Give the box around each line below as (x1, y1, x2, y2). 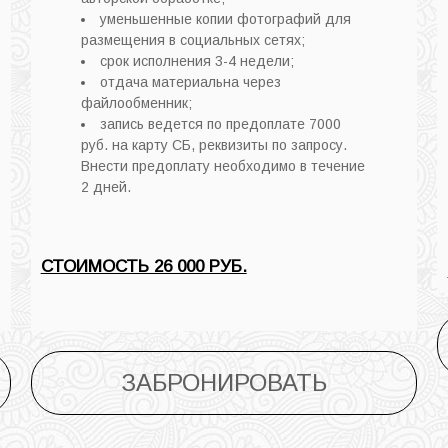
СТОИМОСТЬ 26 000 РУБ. (40, 256, 247, 276)
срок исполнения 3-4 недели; (99, 52, 294, 69)
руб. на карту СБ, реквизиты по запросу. (80, 136, 347, 153)
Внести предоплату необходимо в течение (80, 157, 365, 174)
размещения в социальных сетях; (80, 31, 305, 48)
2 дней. (80, 178, 131, 195)
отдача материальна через (99, 73, 281, 90)
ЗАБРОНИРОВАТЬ (120, 368, 327, 396)
